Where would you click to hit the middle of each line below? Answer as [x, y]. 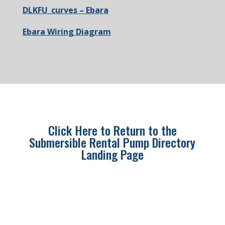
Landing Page [112, 154]
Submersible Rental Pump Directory [113, 142]
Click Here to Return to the [112, 130]
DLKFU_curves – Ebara [65, 10]
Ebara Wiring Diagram [67, 32]
